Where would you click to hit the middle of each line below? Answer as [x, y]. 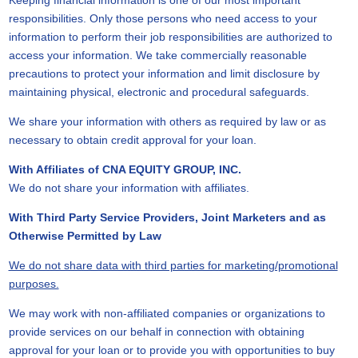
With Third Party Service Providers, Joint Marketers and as [167, 217]
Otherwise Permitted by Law [85, 236]
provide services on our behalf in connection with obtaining [156, 332]
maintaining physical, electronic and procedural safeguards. [159, 92]
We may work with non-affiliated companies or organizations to [167, 313]
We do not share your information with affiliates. [129, 188]
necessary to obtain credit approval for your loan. [132, 140]
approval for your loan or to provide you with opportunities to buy [171, 350]
